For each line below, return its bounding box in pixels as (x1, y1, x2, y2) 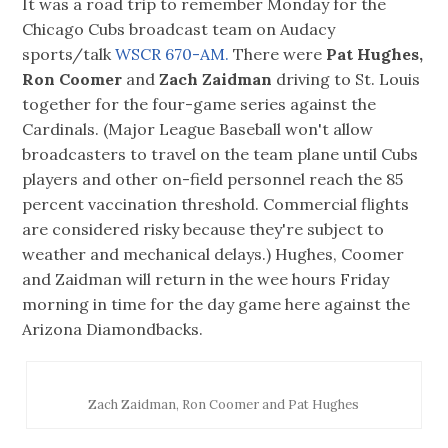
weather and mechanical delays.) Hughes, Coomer (22, 244, 405, 265)
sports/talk (22, 44, 116, 65)
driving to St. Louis (272, 69, 421, 90)
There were (233, 44, 327, 65)
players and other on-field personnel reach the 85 (22, 169, 404, 190)
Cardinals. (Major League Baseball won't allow (22, 119, 374, 140)
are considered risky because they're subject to (22, 219, 385, 240)
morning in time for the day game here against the (22, 294, 411, 315)
